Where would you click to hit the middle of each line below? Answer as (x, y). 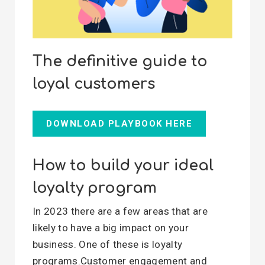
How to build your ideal (123, 166)
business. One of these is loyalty (108, 244)
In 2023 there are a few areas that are (120, 211)
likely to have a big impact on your (111, 228)
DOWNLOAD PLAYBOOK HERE (119, 124)
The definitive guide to (120, 62)
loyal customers (94, 84)
